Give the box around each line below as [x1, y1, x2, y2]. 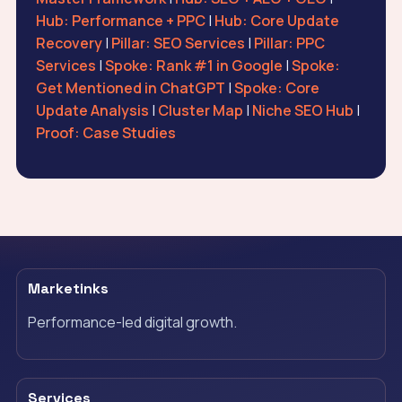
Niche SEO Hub [251, 100, 354, 121]
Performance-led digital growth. [27, 312, 237, 333]
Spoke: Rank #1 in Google [104, 56, 283, 76]
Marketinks [27, 279, 109, 299]
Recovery [35, 33, 102, 54]
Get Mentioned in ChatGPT [35, 78, 225, 99]
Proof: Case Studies [35, 123, 176, 144]
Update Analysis [35, 100, 149, 121]
